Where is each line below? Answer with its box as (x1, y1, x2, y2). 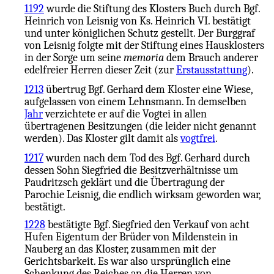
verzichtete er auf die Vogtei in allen (43, 108, 207, 120)
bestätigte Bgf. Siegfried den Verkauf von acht (45, 218, 250, 231)
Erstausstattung (176, 64, 247, 76)
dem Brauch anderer (164, 51, 258, 64)
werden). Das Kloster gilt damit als (24, 132, 180, 145)
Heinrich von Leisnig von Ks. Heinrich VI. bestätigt (24, 15, 251, 28)
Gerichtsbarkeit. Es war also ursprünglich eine (24, 255, 231, 267)
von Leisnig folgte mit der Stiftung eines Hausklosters (24, 39, 264, 52)
